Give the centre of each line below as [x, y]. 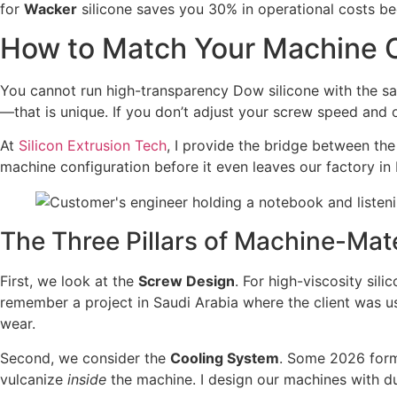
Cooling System [225, 358]
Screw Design [187, 281]
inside [87, 379]
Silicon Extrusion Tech [93, 146]
